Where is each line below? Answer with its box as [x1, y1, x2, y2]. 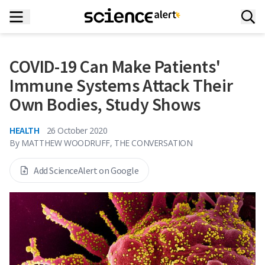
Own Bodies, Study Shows [9, 93, 201, 115]
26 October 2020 [46, 124, 108, 136]
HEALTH [9, 124, 40, 136]
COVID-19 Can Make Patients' [9, 55, 221, 77]
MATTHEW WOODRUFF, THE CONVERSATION [21, 137, 193, 148]
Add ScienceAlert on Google [34, 164, 139, 176]
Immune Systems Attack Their [9, 74, 233, 96]
